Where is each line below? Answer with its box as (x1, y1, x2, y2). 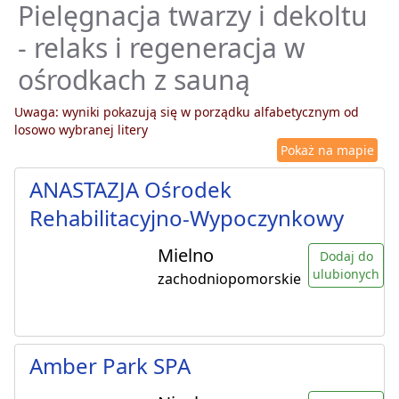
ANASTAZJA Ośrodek (29, 175, 232, 205)
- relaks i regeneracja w (18, 29, 305, 67)
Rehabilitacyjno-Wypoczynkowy (29, 203, 344, 233)
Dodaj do (319, 248, 373, 265)
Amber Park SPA (29, 351, 191, 381)
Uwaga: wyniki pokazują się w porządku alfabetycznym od (14, 103, 359, 121)
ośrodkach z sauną (18, 61, 250, 99)
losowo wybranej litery (14, 121, 148, 139)
